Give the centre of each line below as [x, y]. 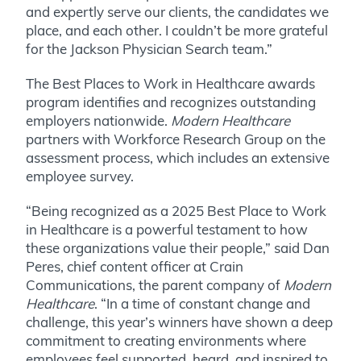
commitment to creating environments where [166, 340]
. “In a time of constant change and [202, 303]
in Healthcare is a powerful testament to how [167, 229]
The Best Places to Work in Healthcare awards [170, 83]
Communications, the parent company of [155, 284]
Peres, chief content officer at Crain [135, 266]
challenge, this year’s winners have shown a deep [179, 322]
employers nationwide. [98, 120]
